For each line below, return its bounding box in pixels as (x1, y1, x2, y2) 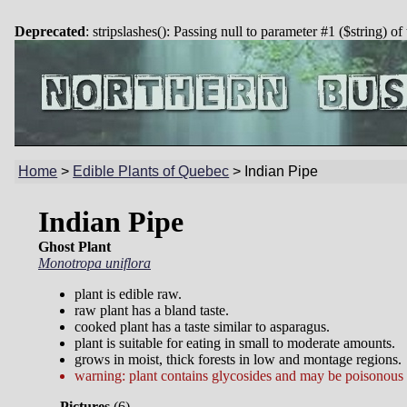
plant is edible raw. (74, 286, 182, 303)
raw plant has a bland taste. (74, 303, 229, 319)
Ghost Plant (38, 239, 111, 255)
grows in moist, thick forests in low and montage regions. (74, 352, 402, 368)
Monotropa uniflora (38, 255, 151, 272)
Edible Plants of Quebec (73, 164, 230, 180)
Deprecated (15, 24, 85, 39)
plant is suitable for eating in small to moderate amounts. (74, 335, 395, 352)
